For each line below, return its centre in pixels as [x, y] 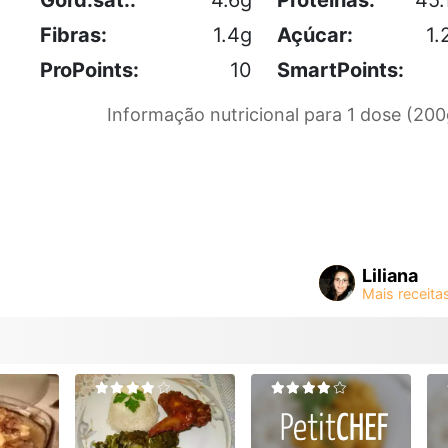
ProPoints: [89, 69]
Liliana [390, 275]
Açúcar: [315, 34]
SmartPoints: [340, 69]
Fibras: [73, 34]
